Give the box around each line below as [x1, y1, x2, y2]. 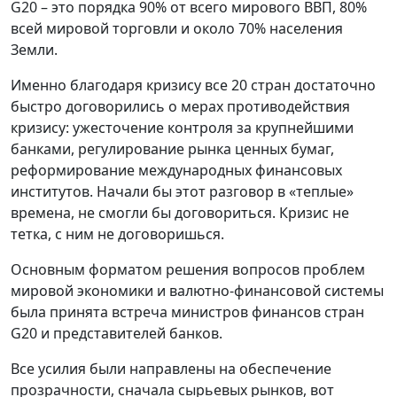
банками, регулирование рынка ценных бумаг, [11, 139, 334, 160]
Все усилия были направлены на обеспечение [11, 359, 331, 379]
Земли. [11, 40, 58, 60]
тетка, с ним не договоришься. [11, 224, 224, 245]
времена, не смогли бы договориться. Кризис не [11, 203, 349, 223]
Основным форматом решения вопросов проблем [11, 260, 365, 280]
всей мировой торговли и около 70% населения [11, 19, 343, 39]
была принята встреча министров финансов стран [11, 302, 364, 323]
